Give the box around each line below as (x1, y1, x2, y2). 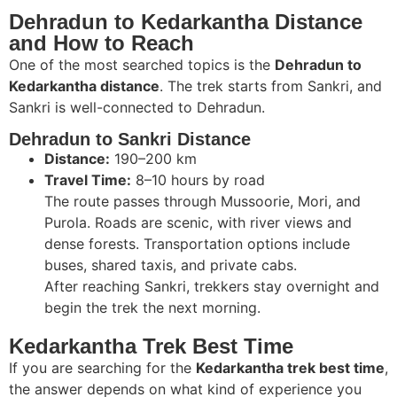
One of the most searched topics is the (9, 55, 275, 74)
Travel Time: (44, 171, 131, 190)
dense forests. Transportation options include (44, 235, 350, 253)
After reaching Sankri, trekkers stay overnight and (44, 277, 379, 296)
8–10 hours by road (131, 171, 265, 190)
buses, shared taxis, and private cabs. (44, 256, 297, 275)
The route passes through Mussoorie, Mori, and (44, 192, 361, 211)
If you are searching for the (9, 359, 196, 378)
